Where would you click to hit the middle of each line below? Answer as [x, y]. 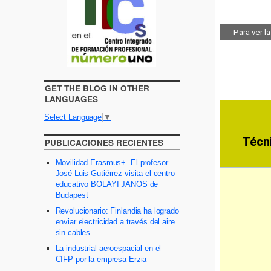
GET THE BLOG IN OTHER [97, 88]
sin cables [73, 233]
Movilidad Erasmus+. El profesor [112, 163]
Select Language [73, 117]
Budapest [72, 195]
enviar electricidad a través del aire [115, 222]
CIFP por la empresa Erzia [101, 260]
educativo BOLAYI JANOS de [107, 184]
